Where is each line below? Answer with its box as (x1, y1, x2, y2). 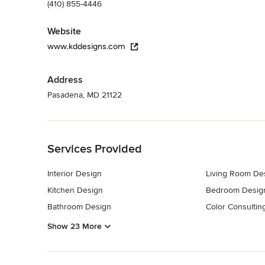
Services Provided (47, 141, 142, 156)
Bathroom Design (47, 201, 111, 212)
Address (47, 73, 83, 86)
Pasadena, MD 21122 (47, 89, 122, 100)
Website (47, 25, 81, 37)
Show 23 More (47, 221, 102, 232)
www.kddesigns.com (47, 41, 125, 51)
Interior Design (47, 168, 102, 179)
